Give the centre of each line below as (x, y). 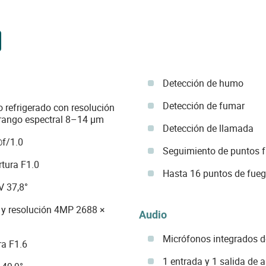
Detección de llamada (208, 128)
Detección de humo (203, 83)
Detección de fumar (203, 106)
